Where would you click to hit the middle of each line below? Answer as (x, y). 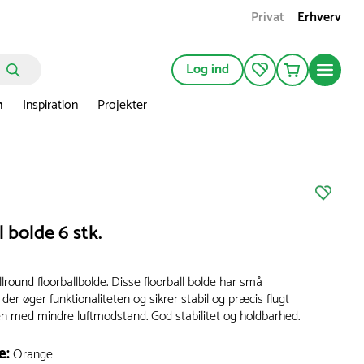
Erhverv (319, 18)
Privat (268, 18)
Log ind (208, 70)
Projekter (122, 106)
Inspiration (50, 106)
